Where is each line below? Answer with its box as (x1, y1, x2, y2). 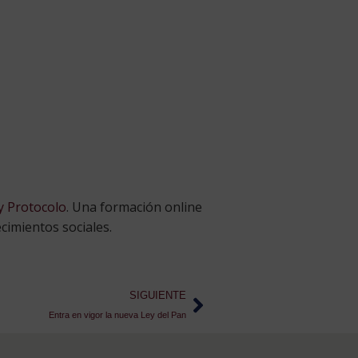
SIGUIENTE (129, 289, 186, 302)
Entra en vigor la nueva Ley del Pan (49, 310, 186, 320)
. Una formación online (66, 198, 202, 217)
